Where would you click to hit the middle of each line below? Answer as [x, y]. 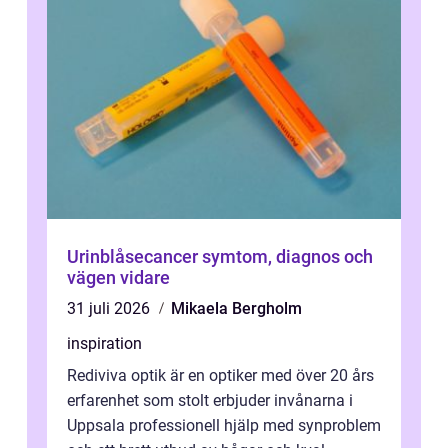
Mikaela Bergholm [236, 309]
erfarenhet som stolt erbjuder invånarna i [210, 401]
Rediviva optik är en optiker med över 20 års [220, 376]
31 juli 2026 [110, 309]
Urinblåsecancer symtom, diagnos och [134, 257]
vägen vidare [118, 278]
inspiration [104, 344]
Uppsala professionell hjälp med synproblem [224, 426]
